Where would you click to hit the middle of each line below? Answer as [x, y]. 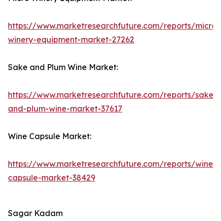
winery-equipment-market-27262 [71, 40]
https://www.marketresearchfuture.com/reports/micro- [114, 26]
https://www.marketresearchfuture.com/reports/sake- [112, 95]
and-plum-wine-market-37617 [65, 109]
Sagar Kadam [35, 213]
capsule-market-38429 [52, 178]
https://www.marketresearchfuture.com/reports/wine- [112, 164]
